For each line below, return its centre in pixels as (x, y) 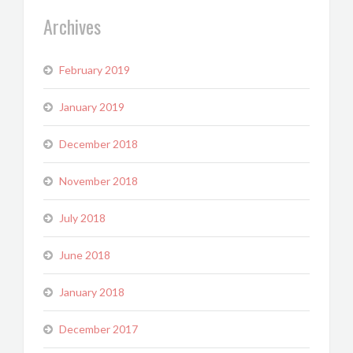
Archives (72, 26)
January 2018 (92, 292)
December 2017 (98, 329)
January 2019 (92, 107)
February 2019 (95, 70)
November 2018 (98, 181)
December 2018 (98, 144)
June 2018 (85, 255)
